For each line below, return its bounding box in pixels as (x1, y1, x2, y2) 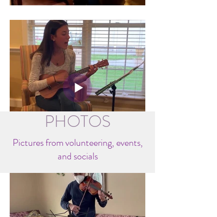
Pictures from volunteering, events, (12, 136, 143, 150)
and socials (57, 149, 98, 163)
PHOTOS (45, 109, 110, 133)
